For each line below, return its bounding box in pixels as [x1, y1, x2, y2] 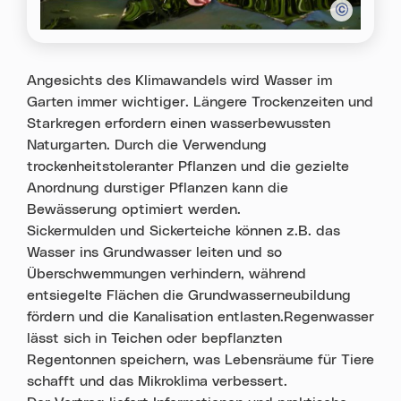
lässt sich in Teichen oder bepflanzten [27, 330, 282, 346]
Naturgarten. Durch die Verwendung [27, 137, 267, 152]
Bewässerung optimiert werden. [27, 201, 241, 217]
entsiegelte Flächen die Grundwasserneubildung [27, 287, 351, 303]
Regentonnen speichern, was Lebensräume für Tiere [27, 352, 374, 367]
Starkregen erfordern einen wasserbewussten [27, 115, 330, 131]
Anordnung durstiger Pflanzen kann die [27, 180, 288, 195]
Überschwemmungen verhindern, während [27, 266, 306, 281]
